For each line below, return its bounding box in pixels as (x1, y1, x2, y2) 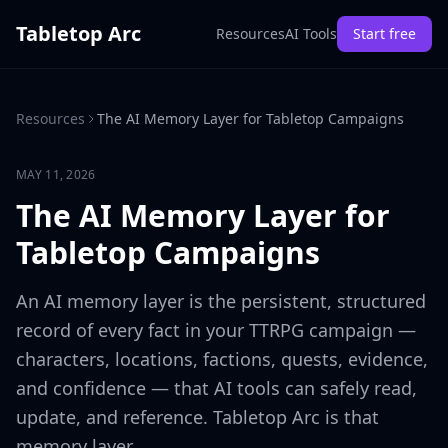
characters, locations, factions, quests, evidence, (16, 347, 428, 371)
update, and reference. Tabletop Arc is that (16, 405, 379, 429)
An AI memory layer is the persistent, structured (16, 289, 426, 313)
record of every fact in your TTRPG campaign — (16, 318, 416, 342)
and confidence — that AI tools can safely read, (16, 376, 417, 400)
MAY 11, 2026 (16, 166, 96, 183)
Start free (353, 24, 416, 43)
